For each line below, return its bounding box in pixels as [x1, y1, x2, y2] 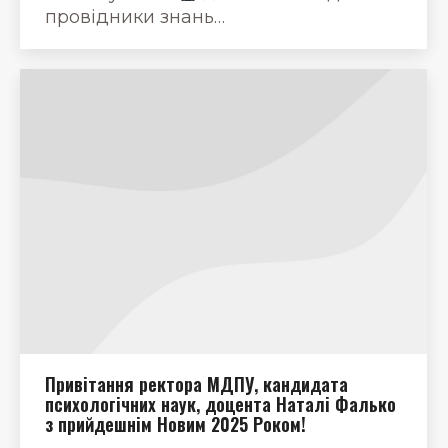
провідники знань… [45, 5, 225, 28]
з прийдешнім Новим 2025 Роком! [45, 410, 306, 437]
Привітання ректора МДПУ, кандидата [45, 370, 348, 397]
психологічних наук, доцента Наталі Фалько [45, 390, 396, 417]
